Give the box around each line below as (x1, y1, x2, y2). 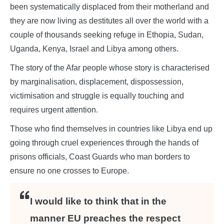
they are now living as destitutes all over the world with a (10, 16, 208, 25)
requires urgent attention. (10, 105, 98, 114)
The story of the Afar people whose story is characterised (10, 63, 209, 72)
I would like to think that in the (30, 196, 166, 207)
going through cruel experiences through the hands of (10, 138, 198, 147)
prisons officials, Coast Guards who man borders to (10, 152, 190, 161)
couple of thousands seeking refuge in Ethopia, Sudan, (10, 30, 203, 39)
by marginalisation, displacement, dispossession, (10, 77, 183, 86)
